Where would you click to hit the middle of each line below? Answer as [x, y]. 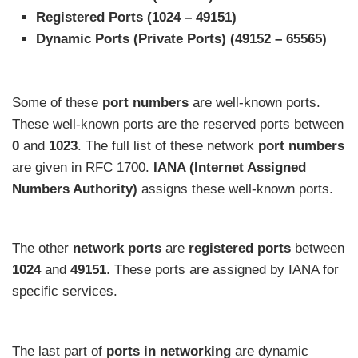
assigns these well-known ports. [235, 189]
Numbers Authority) [75, 189]
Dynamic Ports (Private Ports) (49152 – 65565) [181, 38]
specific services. [65, 292]
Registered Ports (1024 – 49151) [136, 17]
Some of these [57, 102]
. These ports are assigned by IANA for [223, 270]
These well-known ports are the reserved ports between [178, 124]
